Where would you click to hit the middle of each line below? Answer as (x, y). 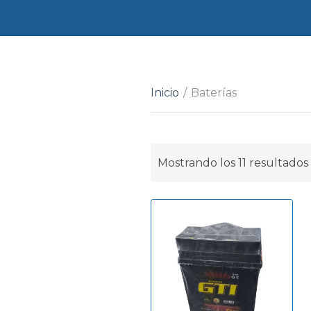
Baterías (214, 93)
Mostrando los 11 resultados (233, 163)
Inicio (165, 93)
